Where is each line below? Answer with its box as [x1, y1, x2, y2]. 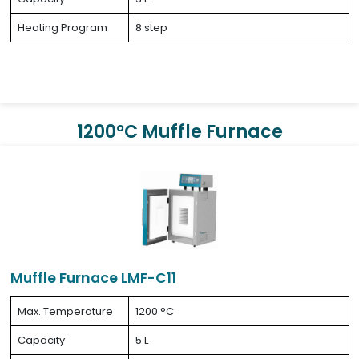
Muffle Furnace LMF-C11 [10, 268, 176, 288]
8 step [135, 20, 167, 35]
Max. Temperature [18, 304, 113, 319]
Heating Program [18, 20, 107, 35]
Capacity [18, 333, 65, 348]
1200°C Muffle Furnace [76, 119, 283, 144]
